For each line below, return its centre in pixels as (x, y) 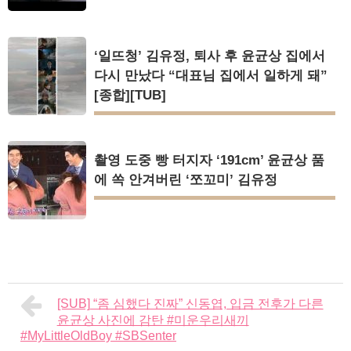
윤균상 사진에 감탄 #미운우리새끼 (153, 320)
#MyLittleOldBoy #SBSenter (98, 335)
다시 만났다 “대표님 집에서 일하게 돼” (211, 75)
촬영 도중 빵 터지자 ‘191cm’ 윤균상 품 (209, 160)
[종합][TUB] (130, 95)
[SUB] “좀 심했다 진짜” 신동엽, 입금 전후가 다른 (190, 303)
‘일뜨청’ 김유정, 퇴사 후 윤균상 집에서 (210, 56)
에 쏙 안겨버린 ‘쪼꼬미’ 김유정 (186, 179)
